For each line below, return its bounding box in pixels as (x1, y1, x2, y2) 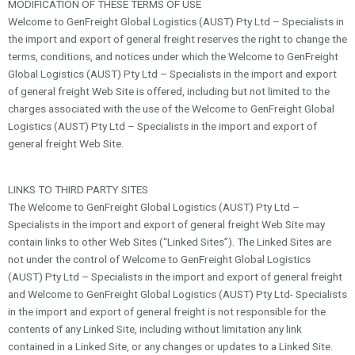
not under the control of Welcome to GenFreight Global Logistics (8, 253, 311, 266)
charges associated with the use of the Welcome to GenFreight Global (8, 102, 334, 116)
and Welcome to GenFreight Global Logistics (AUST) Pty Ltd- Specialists (8, 288, 347, 301)
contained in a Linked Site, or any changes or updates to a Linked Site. (8, 340, 333, 353)
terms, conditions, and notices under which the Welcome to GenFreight (8, 50, 338, 63)
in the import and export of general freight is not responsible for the (8, 305, 326, 319)
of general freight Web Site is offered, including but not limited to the (8, 85, 330, 98)
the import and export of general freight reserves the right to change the (8, 32, 347, 46)
